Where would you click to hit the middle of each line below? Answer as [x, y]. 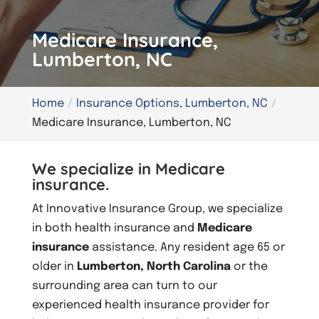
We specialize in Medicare [128, 168]
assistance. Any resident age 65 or [187, 247]
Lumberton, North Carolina [153, 266]
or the [249, 266]
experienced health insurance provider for [150, 305]
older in [54, 266]
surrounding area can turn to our [124, 286]
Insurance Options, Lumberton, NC [172, 103]
